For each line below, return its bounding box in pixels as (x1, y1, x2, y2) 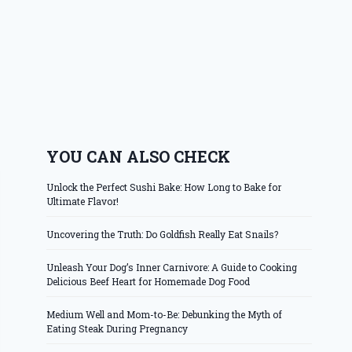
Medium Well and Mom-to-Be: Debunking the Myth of (46, 308, 283, 321)
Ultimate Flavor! (46, 195, 119, 208)
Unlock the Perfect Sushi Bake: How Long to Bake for (46, 181, 282, 194)
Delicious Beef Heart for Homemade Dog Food (46, 275, 251, 288)
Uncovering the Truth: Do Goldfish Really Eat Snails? (46, 228, 279, 241)
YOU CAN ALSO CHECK (46, 146, 231, 167)
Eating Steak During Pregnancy (46, 322, 189, 335)
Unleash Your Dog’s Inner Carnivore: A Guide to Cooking (46, 261, 298, 274)
